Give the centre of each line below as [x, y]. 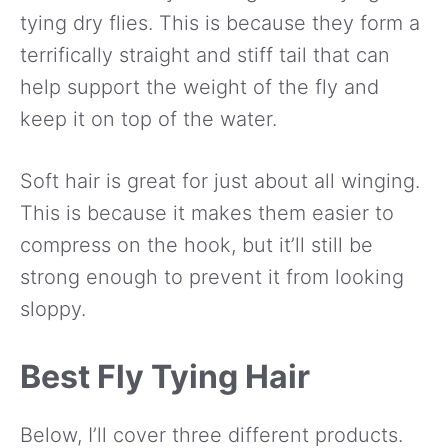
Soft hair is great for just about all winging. [220, 180]
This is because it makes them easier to [207, 212]
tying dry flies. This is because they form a [220, 22]
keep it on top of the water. [148, 118]
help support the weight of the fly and [199, 86]
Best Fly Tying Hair [165, 376]
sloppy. [53, 308]
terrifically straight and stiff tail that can [205, 54]
